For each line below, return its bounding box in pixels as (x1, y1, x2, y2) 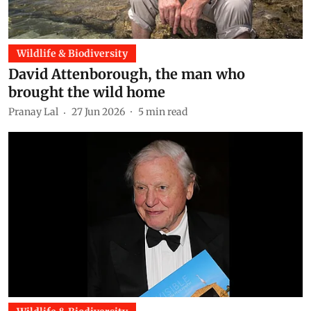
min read (146, 106, 187, 118)
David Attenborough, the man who (8, 65, 245, 83)
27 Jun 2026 (72, 106, 125, 118)
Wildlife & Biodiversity (17, 47, 128, 60)
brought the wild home (8, 83, 165, 101)
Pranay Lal (8, 106, 58, 118)
